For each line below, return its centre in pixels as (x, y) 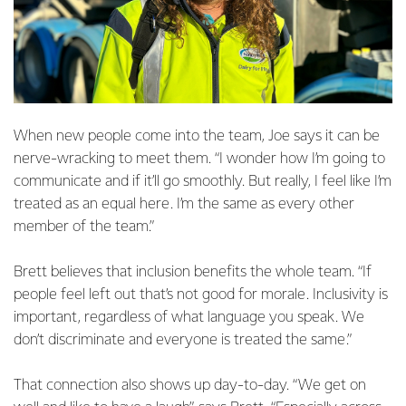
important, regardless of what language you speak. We (189, 318)
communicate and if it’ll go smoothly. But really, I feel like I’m (203, 182)
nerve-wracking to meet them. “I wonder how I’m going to (199, 159)
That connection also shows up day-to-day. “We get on (190, 386)
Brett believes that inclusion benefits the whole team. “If (193, 272)
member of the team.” (84, 227)
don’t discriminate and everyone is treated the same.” (184, 340)
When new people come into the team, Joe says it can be (197, 136)
